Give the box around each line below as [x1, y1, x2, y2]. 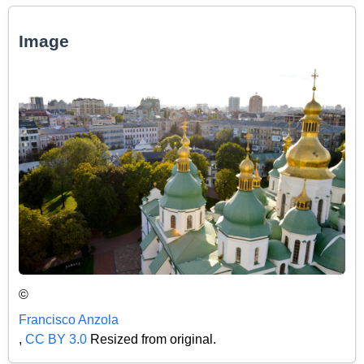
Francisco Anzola [19, 312, 119, 327]
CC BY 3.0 [25, 331, 87, 346]
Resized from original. [87, 331, 216, 346]
